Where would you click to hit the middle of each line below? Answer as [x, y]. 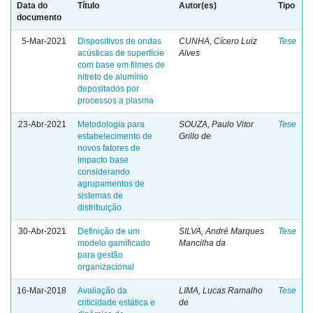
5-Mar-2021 [44, 41]
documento [39, 17]
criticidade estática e [116, 303]
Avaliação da [102, 291]
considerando [104, 172]
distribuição [100, 208]
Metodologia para [111, 124]
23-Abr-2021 [42, 124]
